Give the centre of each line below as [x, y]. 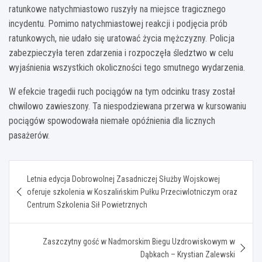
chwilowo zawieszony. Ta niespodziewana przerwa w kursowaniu [127, 106]
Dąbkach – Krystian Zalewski [188, 254]
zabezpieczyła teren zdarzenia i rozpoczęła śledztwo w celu [121, 53]
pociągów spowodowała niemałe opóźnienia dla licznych [112, 120]
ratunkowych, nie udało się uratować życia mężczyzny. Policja [122, 38]
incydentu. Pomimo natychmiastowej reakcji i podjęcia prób [118, 23]
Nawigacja [45, 168]
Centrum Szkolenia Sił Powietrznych [87, 204]
